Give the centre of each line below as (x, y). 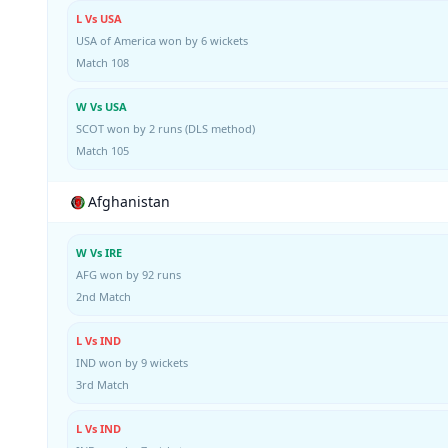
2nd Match (103, 296)
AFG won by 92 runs (128, 274)
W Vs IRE (99, 252)
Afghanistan (129, 201)
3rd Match (102, 384)
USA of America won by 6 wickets (162, 40)
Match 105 (102, 150)
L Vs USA (99, 18)
